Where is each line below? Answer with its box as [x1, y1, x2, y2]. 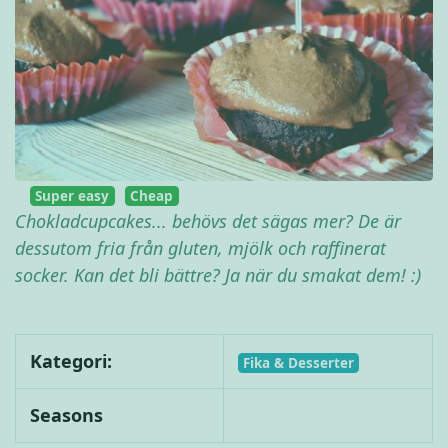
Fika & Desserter [242, 353, 354, 372]
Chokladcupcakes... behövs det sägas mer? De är [15, 208, 401, 233]
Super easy [35, 186, 110, 205]
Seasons [29, 402, 103, 427]
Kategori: [29, 348, 112, 373]
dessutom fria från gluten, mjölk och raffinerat [15, 235, 386, 260]
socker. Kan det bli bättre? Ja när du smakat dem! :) [15, 262, 421, 287]
